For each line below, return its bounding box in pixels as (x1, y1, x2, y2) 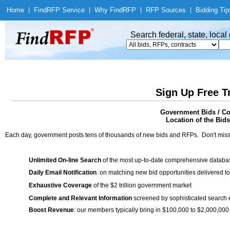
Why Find (94, 6, 123, 14)
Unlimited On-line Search (29, 157, 101, 164)
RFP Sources (146, 6, 186, 14)
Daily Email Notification (29, 169, 97, 176)
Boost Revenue (29, 206, 74, 214)
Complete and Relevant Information (29, 195, 132, 202)
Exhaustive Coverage (29, 182, 92, 189)
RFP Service (47, 6, 85, 14)
